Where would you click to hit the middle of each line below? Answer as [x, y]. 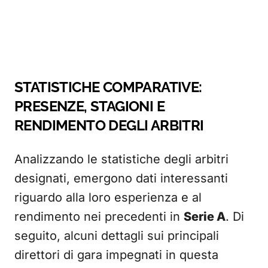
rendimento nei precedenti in [99, 217]
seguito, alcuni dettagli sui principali [117, 236]
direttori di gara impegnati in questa [116, 255]
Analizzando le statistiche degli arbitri [121, 159]
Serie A [205, 217]
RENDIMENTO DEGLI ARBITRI [109, 125]
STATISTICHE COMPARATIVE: [108, 87]
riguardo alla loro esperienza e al [108, 197]
